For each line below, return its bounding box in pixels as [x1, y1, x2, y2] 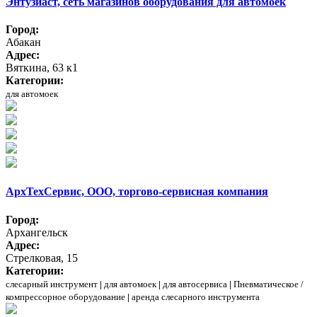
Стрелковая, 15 [6, 251, 78, 264]
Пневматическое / [234, 278, 304, 289]
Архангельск [6, 226, 68, 238]
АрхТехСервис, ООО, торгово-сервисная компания [6, 185, 268, 198]
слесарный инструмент [6, 278, 98, 289]
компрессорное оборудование [6, 291, 125, 302]
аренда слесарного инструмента [132, 291, 260, 302]
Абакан [6, 36, 41, 49]
